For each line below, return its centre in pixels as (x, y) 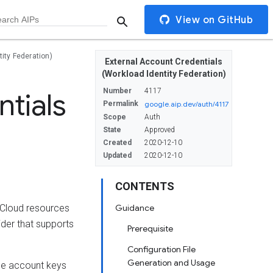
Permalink (121, 104)
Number (117, 91)
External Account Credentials (164, 62)
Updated (117, 155)
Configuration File (161, 249)
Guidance (135, 208)
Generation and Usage (171, 263)
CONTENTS (145, 186)
